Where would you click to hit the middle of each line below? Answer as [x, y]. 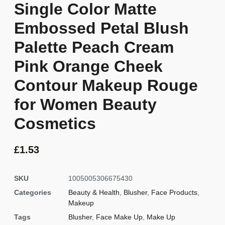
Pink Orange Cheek [88, 66]
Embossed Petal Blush [101, 28]
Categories [33, 193]
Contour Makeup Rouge [106, 85]
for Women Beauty [85, 104]
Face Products [174, 193]
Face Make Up [119, 217]
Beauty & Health [94, 193]
